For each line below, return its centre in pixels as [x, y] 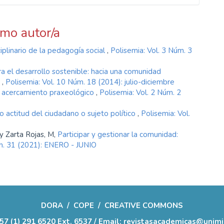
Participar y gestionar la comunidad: [118, 134]
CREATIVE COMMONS [144, 205]
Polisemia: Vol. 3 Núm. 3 [151, 50]
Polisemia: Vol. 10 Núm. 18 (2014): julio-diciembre [90, 82]
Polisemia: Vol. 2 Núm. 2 [140, 92]
